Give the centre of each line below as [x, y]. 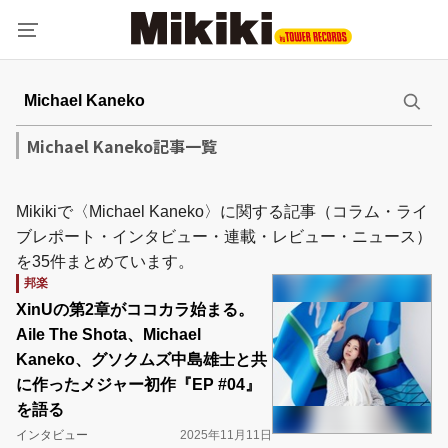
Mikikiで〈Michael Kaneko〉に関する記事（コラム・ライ [222, 211]
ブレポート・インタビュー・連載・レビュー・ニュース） [224, 236]
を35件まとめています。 [105, 261]
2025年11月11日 [226, 435]
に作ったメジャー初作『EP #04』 [138, 384]
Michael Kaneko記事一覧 [122, 146]
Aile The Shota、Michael [108, 334]
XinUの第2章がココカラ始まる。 [135, 309]
